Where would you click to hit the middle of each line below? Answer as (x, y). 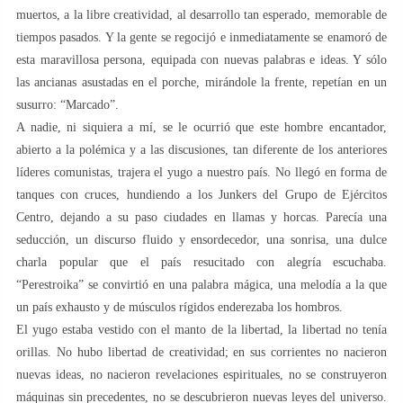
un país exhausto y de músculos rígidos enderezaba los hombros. (179, 307)
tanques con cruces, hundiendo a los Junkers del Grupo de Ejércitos (201, 194)
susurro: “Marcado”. (67, 104)
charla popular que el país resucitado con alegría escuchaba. (201, 262)
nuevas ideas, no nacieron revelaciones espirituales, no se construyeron (201, 374)
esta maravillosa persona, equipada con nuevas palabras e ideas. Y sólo (201, 59)
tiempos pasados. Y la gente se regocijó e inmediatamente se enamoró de (201, 37)
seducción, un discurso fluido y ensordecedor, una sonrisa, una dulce (201, 239)
